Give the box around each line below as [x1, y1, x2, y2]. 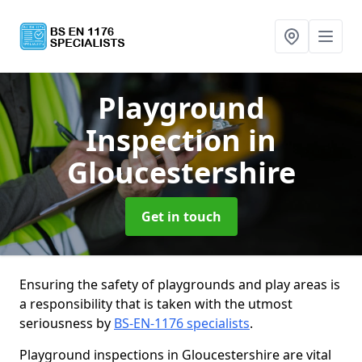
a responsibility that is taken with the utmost [19, 295, 293, 313]
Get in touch [141, 208, 221, 225]
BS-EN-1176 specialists [114, 314, 250, 332]
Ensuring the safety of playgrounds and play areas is [19, 276, 340, 293]
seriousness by [19, 314, 114, 332]
